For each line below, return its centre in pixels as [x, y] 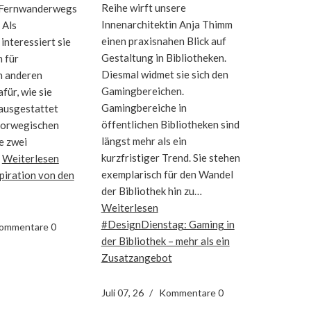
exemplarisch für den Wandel [167, 174]
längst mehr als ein [144, 141]
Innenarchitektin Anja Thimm [167, 24]
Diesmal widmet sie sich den [165, 74]
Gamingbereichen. [142, 91]
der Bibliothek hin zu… [151, 191]
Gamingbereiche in [144, 107]
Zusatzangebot [136, 257]
